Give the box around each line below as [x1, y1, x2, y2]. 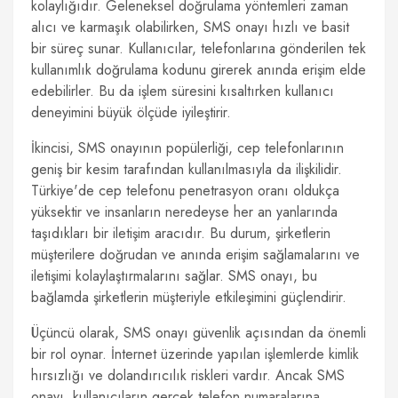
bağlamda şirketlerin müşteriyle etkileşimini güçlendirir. [31, 287, 346, 307]
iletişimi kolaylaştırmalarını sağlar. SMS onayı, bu [31, 266, 317, 286]
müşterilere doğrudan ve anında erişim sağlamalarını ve [31, 244, 360, 265]
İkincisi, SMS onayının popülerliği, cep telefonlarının [31, 138, 344, 158]
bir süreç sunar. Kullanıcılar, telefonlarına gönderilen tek [31, 38, 366, 59]
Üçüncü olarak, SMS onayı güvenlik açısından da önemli [31, 322, 366, 343]
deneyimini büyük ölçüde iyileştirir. [31, 102, 231, 123]
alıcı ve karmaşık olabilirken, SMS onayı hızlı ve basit [31, 17, 349, 37]
